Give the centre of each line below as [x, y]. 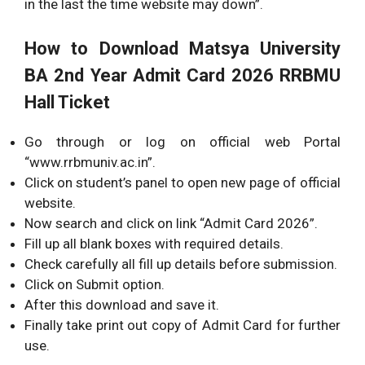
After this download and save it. [122, 305]
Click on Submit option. [95, 285]
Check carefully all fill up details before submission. [181, 264]
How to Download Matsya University [182, 49]
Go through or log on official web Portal [182, 142]
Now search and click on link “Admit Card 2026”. [171, 224]
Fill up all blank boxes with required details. [154, 244]
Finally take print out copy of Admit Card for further [182, 325]
